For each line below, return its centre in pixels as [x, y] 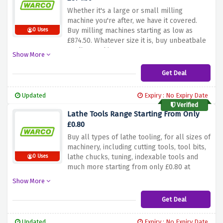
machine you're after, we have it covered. [132, 21]
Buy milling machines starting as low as [130, 31]
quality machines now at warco [116, 51]
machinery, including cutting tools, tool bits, [137, 147]
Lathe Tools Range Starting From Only [133, 114]
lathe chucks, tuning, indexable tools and [133, 157]
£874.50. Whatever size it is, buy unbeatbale [137, 41]
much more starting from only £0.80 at [129, 167]
